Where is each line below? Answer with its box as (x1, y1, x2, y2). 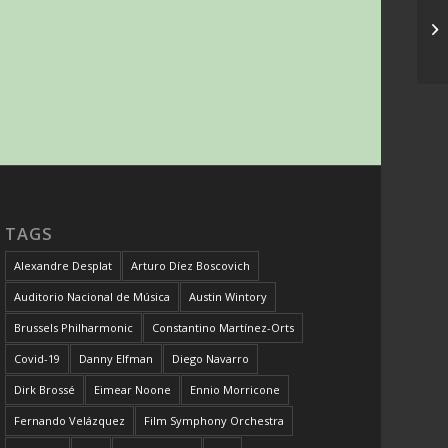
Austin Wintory (189, 289, 268, 305)
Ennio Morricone (190, 382, 281, 398)
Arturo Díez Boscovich (131, 258, 251, 274)
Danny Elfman (79, 351, 154, 367)
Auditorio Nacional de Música (14, 289, 171, 305)
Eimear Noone (94, 382, 172, 398)
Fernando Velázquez (14, 413, 126, 429)
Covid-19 (14, 351, 61, 367)
